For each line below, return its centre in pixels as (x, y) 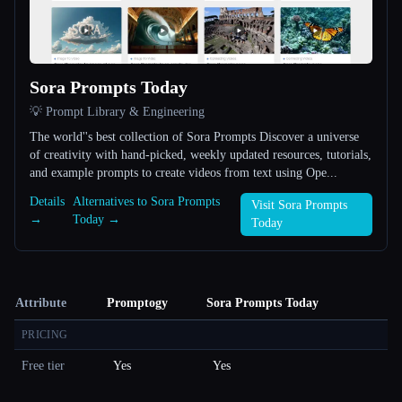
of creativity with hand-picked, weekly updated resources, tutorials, (201, 155)
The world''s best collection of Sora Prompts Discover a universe (144, 137)
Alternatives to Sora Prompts (147, 202)
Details (47, 202)
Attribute (41, 303)
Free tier (43, 366)
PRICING (45, 335)
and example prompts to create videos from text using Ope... (184, 173)
